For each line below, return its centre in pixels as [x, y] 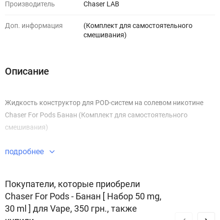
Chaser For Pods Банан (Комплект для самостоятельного [96, 115]
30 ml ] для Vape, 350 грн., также [71, 208]
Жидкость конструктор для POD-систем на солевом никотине [104, 103]
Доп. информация [34, 26]
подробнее [25, 151]
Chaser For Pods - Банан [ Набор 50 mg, [83, 196]
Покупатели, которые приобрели [72, 184]
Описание [27, 71]
